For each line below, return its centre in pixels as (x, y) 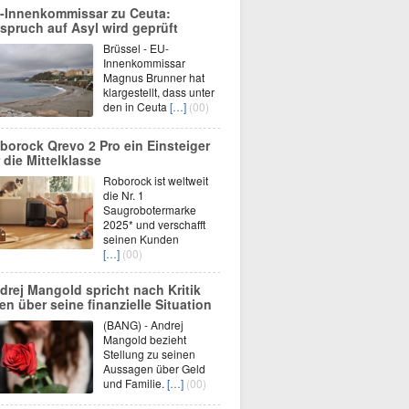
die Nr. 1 (124, 195)
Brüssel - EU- (136, 48)
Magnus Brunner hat (154, 77)
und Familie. (135, 383)
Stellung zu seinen (149, 354)
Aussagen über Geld (154, 368)
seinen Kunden (141, 239)
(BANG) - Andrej (143, 325)
